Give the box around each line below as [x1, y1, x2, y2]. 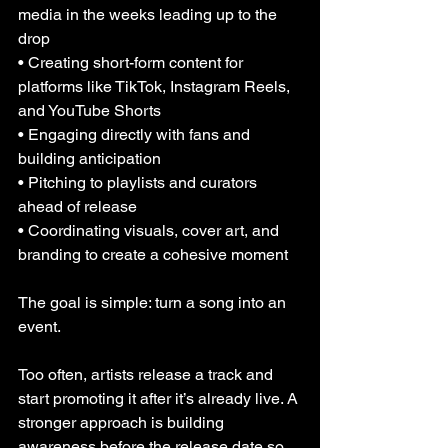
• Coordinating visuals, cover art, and [18, 221, 283, 240]
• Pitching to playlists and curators [18, 173, 261, 192]
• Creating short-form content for [18, 53, 247, 72]
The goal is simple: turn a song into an [18, 293, 290, 312]
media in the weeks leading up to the [18, 5, 281, 24]
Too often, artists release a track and [18, 365, 277, 384]
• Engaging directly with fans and [18, 125, 254, 144]
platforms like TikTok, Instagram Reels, [18, 77, 294, 96]
